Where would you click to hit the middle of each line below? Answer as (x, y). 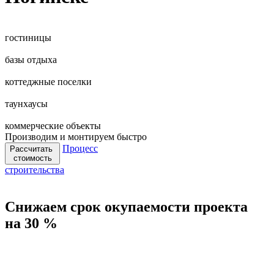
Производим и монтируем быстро (76, 136)
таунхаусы (26, 103)
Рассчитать (32, 149)
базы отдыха (31, 59)
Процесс (80, 148)
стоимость (32, 158)
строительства (35, 169)
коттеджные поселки (48, 81)
